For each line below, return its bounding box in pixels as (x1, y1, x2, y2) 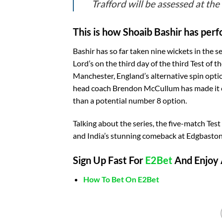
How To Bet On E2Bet (83, 174, 159, 184)
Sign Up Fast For (73, 154, 145, 166)
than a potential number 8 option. (73, 96, 187, 106)
